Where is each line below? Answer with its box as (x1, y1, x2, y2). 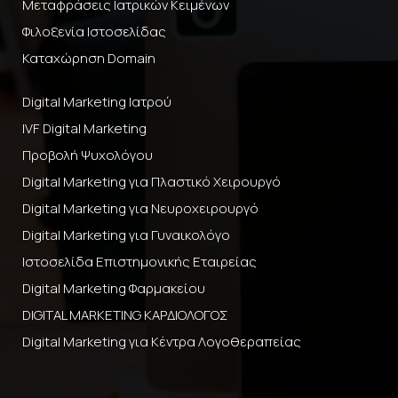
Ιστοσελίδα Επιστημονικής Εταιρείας (22, 252, 257, 272)
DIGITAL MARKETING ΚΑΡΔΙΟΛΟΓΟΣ (22, 306, 228, 325)
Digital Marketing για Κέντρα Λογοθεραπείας (22, 332, 301, 352)
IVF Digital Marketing (22, 119, 147, 139)
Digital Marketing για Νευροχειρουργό (22, 199, 259, 219)
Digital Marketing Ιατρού (22, 92, 171, 112)
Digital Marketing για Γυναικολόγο (22, 226, 230, 245)
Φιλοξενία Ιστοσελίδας (22, 22, 166, 42)
